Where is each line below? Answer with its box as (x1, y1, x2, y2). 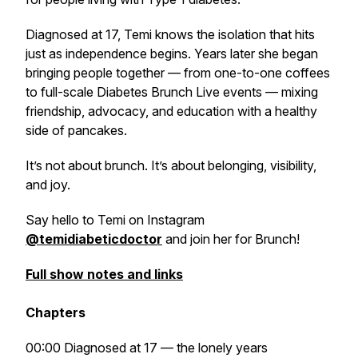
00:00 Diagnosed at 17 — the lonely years (26, 340, 268, 356)
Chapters (26, 304, 86, 320)
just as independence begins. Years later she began (26, 46, 318, 62)
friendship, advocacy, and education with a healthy (26, 103, 317, 119)
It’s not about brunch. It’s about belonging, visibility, (26, 157, 316, 173)
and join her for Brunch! (162, 231, 300, 247)
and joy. (26, 177, 70, 193)
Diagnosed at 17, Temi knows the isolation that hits (26, 26, 315, 42)
